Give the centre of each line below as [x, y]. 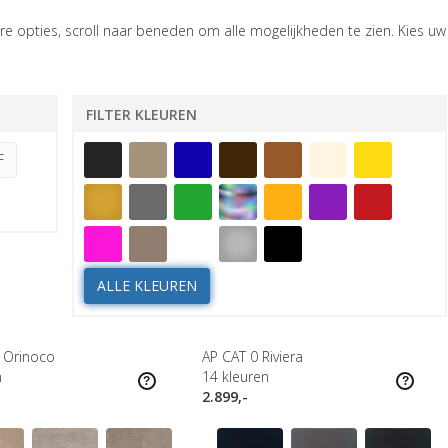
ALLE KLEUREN [147, 285]
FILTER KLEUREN [142, 114]
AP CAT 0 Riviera [252, 356]
